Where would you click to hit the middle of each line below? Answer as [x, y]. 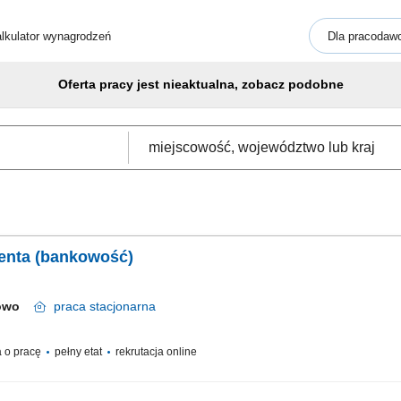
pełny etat [78, 352]
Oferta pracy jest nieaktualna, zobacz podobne [200, 84]
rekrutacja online [155, 352]
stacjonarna [121, 306]
